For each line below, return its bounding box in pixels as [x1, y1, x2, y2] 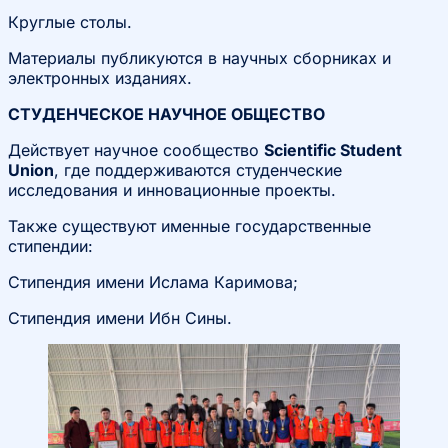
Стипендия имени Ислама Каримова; [8, 271, 298, 292]
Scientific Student [264, 139, 402, 160]
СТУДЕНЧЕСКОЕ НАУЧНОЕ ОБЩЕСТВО [8, 103, 325, 124]
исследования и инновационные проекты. [8, 179, 336, 200]
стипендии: [8, 235, 93, 256]
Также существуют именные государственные [8, 215, 371, 236]
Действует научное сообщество [8, 139, 264, 160]
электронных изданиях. [8, 67, 192, 88]
